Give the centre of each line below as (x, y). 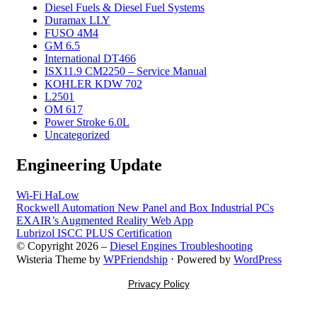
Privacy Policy (158, 283)
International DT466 (90, 58)
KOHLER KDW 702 (93, 83)
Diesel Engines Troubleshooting (181, 246)
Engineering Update (89, 165)
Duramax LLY (77, 20)
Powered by (204, 259)
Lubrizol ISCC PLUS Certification (94, 233)
